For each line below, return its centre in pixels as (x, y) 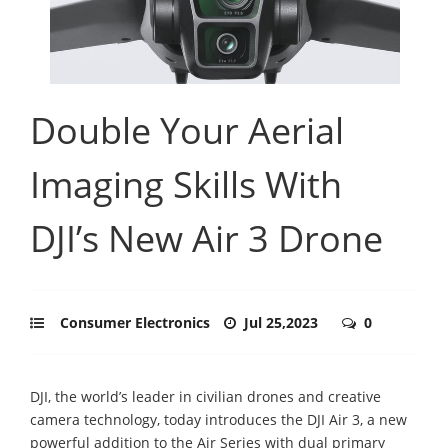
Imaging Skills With (186, 184)
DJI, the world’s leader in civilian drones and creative (205, 396)
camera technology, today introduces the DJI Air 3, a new (218, 419)
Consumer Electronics (135, 322)
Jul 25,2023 (283, 322)
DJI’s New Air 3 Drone (206, 238)
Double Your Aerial (187, 130)
